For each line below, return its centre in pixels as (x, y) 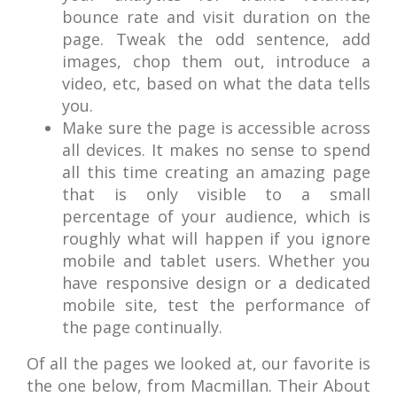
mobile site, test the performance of (216, 305)
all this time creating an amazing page (216, 172)
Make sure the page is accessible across (216, 128)
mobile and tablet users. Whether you (216, 261)
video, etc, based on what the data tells (216, 83)
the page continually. (142, 327)
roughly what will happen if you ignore (216, 238)
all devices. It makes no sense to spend (216, 150)
